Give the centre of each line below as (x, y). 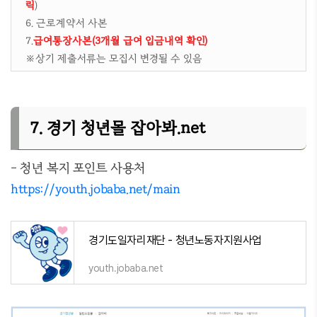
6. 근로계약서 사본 (67, 23)
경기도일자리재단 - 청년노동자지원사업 (175, 240)
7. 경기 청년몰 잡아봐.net (117, 128)
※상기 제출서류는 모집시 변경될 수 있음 (114, 58)
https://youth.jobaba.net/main (96, 189)
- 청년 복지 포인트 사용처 (78, 168)
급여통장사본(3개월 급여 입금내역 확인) (121, 41)
